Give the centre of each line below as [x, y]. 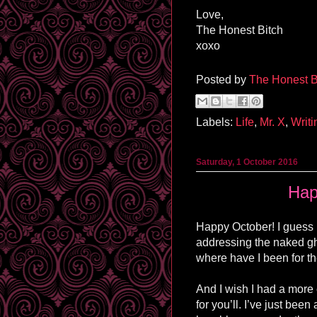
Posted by [223, 79]
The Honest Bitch [240, 30]
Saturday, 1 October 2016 [247, 162]
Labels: [216, 122]
